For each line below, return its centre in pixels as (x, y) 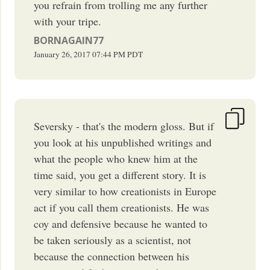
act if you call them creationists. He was (122, 207)
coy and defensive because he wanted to (121, 223)
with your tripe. (68, 21)
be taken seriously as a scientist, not (113, 240)
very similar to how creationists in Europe (125, 191)
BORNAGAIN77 (69, 40)
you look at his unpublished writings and (123, 142)
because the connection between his (112, 256)
